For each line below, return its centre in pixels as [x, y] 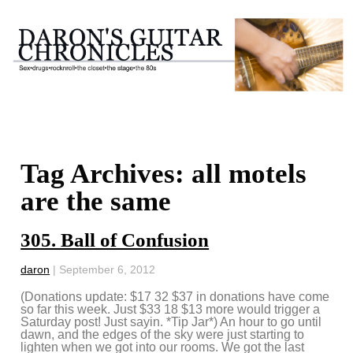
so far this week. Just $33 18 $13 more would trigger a [171, 310]
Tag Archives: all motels [164, 174]
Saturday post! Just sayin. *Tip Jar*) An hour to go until [171, 322]
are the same [96, 202]
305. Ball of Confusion [115, 240]
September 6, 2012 [108, 270]
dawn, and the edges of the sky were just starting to [163, 335]
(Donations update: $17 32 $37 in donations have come [175, 297]
